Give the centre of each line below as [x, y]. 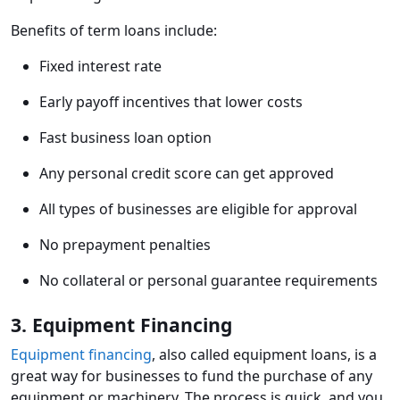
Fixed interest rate [100, 67]
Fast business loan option [125, 138]
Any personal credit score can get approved [187, 174]
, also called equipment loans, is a [264, 355]
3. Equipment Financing [121, 325]
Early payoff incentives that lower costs [171, 102]
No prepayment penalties [125, 245]
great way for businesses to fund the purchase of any [192, 376]
